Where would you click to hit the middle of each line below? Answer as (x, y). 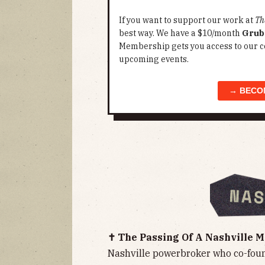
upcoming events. (154, 59)
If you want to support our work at (187, 20)
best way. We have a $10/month (180, 33)
